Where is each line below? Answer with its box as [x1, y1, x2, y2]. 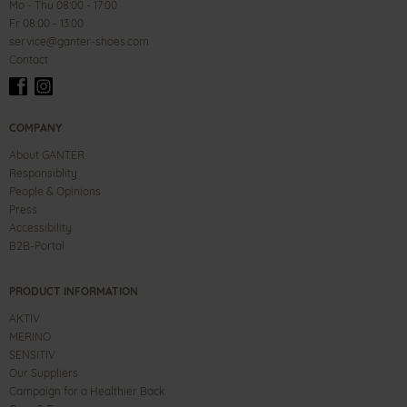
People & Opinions [9, 184, 101, 198]
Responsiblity [9, 166, 77, 180]
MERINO [9, 330, 51, 343]
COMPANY [9, 121, 62, 134]
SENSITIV [9, 348, 55, 362]
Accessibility [9, 221, 72, 234]
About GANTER [9, 148, 84, 162]
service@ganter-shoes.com [9, 35, 149, 48]
